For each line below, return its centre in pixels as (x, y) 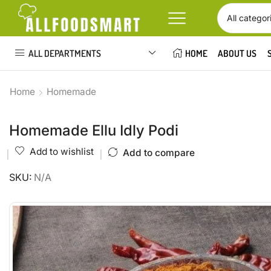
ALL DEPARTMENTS (65, 53)
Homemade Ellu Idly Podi (94, 130)
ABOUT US (237, 53)
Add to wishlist (62, 152)
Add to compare (159, 152)
